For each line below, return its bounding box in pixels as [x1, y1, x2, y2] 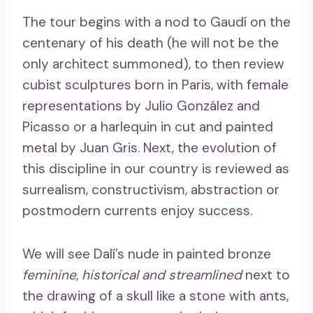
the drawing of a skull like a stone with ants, [22, 286, 289, 305]
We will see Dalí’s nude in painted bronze [22, 245, 271, 263]
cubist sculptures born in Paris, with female [22, 75, 289, 94]
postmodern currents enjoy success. [22, 201, 252, 219]
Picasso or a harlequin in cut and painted [22, 117, 273, 136]
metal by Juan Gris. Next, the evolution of [22, 138, 277, 156]
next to [242, 265, 290, 284]
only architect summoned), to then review [22, 54, 284, 73]
